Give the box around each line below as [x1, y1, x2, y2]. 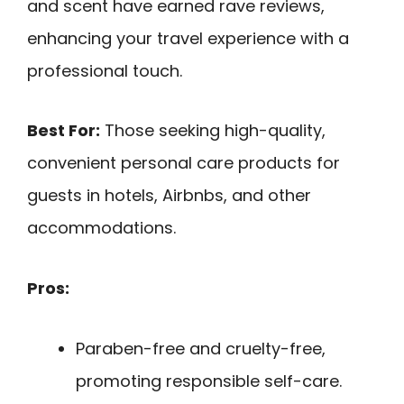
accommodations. [27, 216, 176, 240]
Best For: [27, 119, 100, 142]
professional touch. [27, 59, 182, 82]
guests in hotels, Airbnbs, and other [27, 184, 311, 207]
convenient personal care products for [27, 151, 340, 175]
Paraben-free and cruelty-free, [76, 336, 326, 360]
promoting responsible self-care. [76, 369, 342, 392]
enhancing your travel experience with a [27, 26, 349, 50]
